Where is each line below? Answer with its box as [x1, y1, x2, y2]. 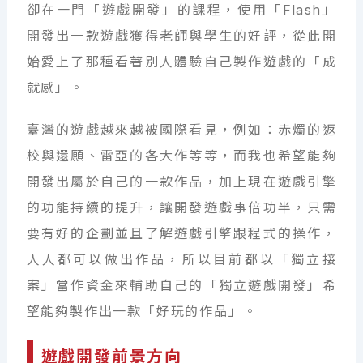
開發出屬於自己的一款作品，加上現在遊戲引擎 [26, 173, 337, 190]
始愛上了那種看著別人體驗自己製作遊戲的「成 [26, 53, 337, 70]
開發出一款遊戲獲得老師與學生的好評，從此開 [26, 28, 337, 45]
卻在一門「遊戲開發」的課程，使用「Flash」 [26, 2, 337, 19]
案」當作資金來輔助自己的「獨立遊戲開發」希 [26, 277, 337, 294]
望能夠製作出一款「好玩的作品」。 [26, 303, 258, 320]
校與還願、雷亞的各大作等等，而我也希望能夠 [26, 147, 337, 164]
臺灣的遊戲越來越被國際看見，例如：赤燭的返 [26, 122, 337, 139]
